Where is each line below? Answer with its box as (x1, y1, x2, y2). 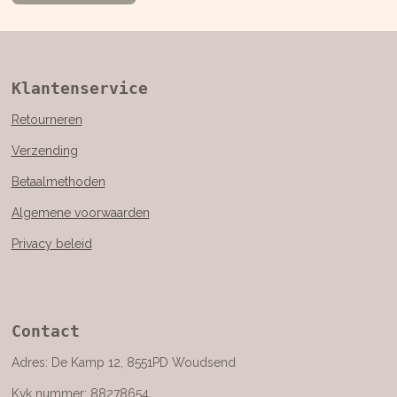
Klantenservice (11, 79, 148, 98)
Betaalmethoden (11, 175, 105, 190)
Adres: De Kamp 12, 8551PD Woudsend (11, 355, 236, 370)
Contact (11, 322, 80, 341)
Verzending (11, 144, 78, 159)
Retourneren (11, 113, 82, 128)
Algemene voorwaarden (11, 206, 150, 221)
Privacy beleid (11, 237, 92, 252)
